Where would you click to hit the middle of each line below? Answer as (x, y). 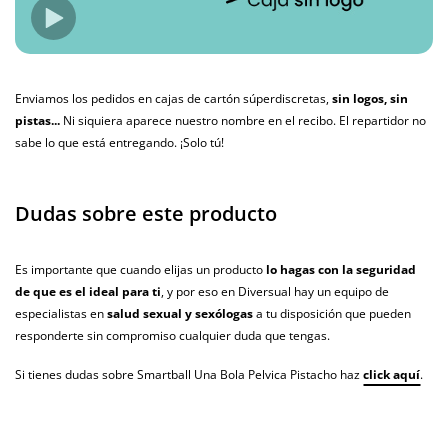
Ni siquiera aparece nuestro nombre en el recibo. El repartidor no (243, 121)
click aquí (391, 375)
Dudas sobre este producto (146, 214)
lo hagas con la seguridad (341, 270)
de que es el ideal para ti (88, 292)
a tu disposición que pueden (332, 314)
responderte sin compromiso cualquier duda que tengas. (172, 336)
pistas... (37, 121)
